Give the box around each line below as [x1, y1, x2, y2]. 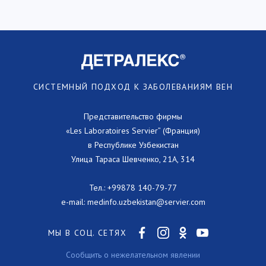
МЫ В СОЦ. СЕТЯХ [48, 227, 126, 238]
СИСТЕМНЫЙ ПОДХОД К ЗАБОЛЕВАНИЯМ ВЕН [33, 81, 233, 92]
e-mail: [61, 197, 87, 207]
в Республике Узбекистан [87, 140, 179, 150]
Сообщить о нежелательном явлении [66, 249, 200, 260]
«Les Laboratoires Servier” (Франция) [66, 125, 200, 136]
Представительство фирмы [84, 111, 182, 122]
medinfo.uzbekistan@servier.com [87, 197, 205, 207]
